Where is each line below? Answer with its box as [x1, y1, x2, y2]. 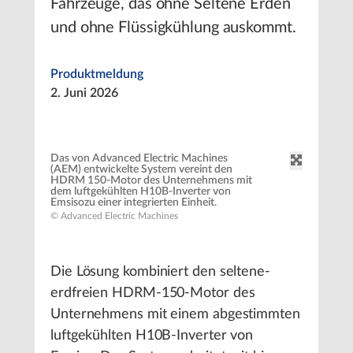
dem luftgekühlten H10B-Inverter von [50, 186, 231, 197]
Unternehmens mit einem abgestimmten [50, 307, 300, 321]
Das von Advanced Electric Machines [50, 153, 228, 164]
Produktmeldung [50, 68, 143, 80]
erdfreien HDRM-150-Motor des [50, 286, 255, 300]
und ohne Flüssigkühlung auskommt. [50, 20, 296, 35]
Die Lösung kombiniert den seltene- [50, 265, 270, 279]
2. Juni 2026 [50, 87, 118, 99]
